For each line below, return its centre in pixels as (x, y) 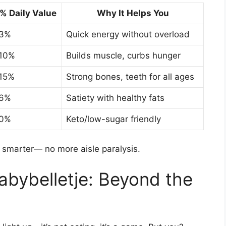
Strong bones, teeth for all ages (130, 76)
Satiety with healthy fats (115, 98)
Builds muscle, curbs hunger (123, 55)
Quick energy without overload (128, 34)
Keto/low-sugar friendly (114, 119)
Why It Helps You (133, 13)
